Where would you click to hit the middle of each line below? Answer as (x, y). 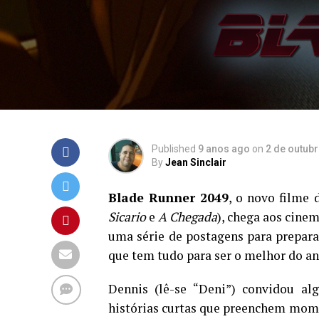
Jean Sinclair (196, 162)
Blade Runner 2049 (169, 198)
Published (174, 149)
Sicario (127, 217)
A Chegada (188, 217)
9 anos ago (224, 149)
